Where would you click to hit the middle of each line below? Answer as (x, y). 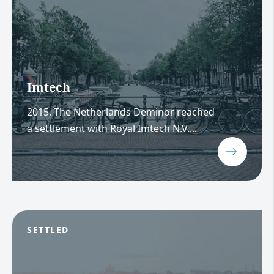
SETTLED (48, 229)
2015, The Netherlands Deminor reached (121, 112)
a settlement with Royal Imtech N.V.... (112, 128)
